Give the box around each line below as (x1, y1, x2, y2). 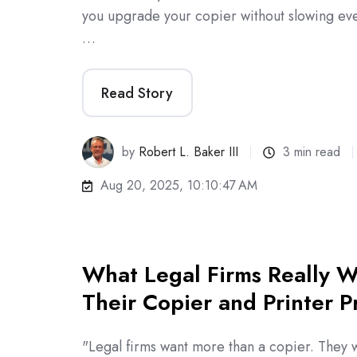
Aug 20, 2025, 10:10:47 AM (100, 176, 258, 195)
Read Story (101, 82, 174, 104)
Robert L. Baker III (139, 143, 239, 162)
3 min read (283, 143, 341, 162)
